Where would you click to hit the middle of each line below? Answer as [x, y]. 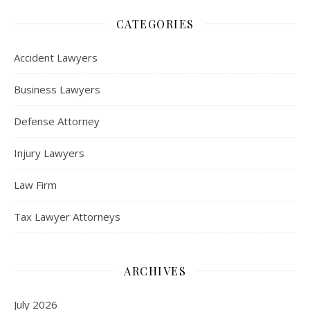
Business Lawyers [57, 89]
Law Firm [35, 184]
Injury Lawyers [49, 153]
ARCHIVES [155, 271]
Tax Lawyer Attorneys [67, 216]
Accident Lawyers [56, 57]
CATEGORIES [155, 24]
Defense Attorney [57, 121]
